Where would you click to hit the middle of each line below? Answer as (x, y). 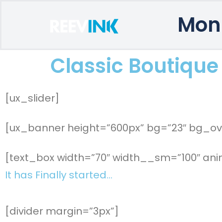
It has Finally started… (59, 175)
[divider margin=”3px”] (62, 211)
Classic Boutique (135, 66)
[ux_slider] (32, 98)
